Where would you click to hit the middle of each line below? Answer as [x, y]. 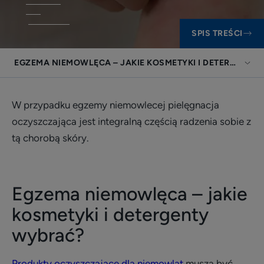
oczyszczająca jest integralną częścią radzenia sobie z [131, 121]
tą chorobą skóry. [50, 138]
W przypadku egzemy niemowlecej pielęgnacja [115, 105]
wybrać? [48, 235]
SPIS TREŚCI [217, 33]
